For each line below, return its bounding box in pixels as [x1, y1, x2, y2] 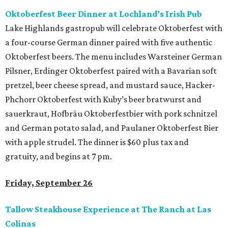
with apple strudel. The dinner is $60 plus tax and [5, 137, 189, 147]
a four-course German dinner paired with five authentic [5, 37, 212, 47]
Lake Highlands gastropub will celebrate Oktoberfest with [5, 23, 222, 33]
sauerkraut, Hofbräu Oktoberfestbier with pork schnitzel [5, 108, 217, 119]
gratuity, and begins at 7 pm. [5, 151, 112, 161]
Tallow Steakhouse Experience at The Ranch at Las [5, 204, 211, 214]
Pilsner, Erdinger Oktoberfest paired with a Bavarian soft [5, 66, 217, 76]
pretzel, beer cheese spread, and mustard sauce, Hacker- [5, 80, 215, 90]
